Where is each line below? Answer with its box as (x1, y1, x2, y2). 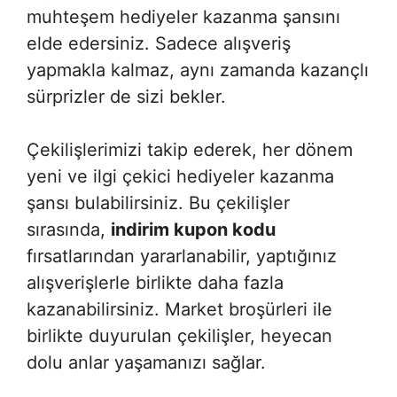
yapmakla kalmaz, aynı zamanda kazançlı (27, 59, 369, 81)
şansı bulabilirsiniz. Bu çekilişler (27, 192, 290, 214)
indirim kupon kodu (111, 219, 276, 240)
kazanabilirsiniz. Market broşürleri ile (27, 299, 332, 320)
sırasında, (27, 219, 111, 240)
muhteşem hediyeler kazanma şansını (27, 6, 340, 27)
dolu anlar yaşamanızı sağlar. (27, 352, 266, 373)
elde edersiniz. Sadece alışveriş (27, 33, 291, 54)
